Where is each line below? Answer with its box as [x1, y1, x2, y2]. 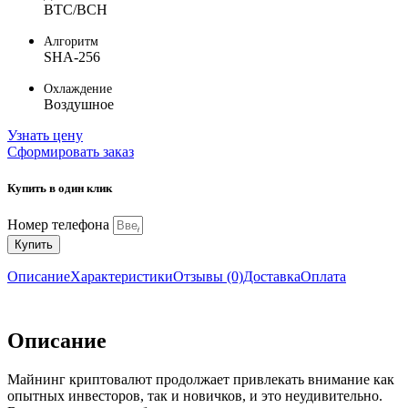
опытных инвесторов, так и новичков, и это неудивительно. [7, 387, 382, 403]
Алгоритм [44, 35, 98, 49]
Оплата [301, 268, 346, 284]
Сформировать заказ [7, 144, 134, 160]
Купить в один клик [7, 180, 112, 195]
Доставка [243, 268, 301, 284]
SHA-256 [44, 49, 100, 66]
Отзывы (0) [173, 268, 243, 284]
